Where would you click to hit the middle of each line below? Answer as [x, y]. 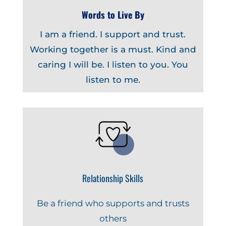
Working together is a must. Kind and [113, 50]
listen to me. [113, 80]
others [113, 218]
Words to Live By [113, 15]
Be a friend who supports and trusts [113, 203]
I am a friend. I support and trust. [113, 35]
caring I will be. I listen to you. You [113, 65]
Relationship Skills [113, 178]
